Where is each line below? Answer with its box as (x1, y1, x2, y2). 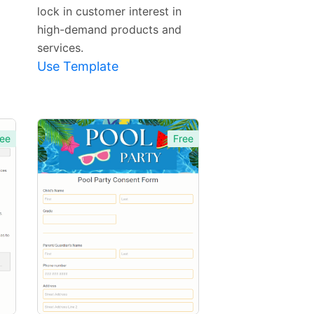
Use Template (36, 59, 118, 74)
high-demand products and (36, 22, 182, 37)
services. (36, 41, 83, 55)
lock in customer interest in (36, 4, 182, 19)
